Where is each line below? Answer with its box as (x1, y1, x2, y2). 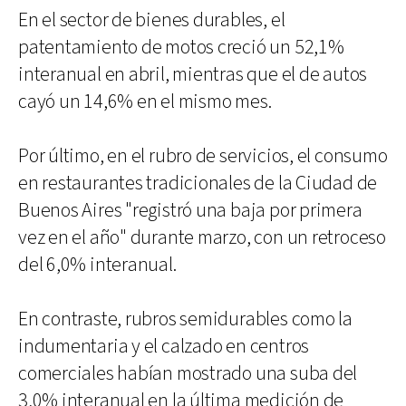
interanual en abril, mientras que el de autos (18, 61, 368, 88)
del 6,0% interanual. (18, 251, 177, 278)
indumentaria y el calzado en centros (18, 333, 310, 360)
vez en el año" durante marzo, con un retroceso (18, 224, 386, 251)
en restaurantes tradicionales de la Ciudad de (18, 169, 378, 197)
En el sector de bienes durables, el (18, 6, 285, 34)
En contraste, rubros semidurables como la (18, 305, 353, 333)
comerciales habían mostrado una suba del (18, 360, 358, 387)
